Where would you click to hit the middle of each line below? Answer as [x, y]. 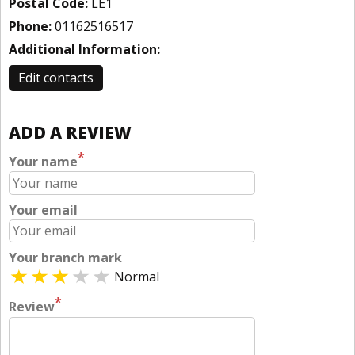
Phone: [30, 26]
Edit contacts [56, 78]
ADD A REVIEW [70, 132]
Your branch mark [65, 258]
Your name [43, 162]
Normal [137, 277]
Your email [43, 210]
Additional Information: [84, 49]
